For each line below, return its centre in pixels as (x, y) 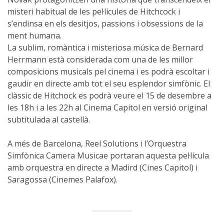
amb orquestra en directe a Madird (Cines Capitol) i (102, 167)
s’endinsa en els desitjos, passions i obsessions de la (105, 23)
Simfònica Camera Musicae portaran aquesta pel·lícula (108, 155)
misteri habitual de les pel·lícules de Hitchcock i (94, 11)
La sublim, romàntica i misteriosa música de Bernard (105, 47)
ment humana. (34, 35)
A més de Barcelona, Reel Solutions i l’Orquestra (97, 143)
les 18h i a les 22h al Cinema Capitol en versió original (107, 107)
